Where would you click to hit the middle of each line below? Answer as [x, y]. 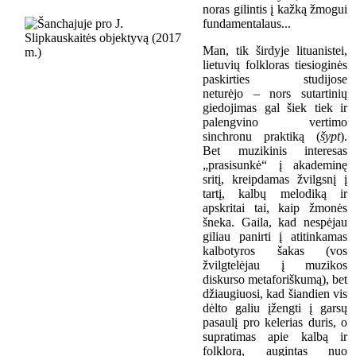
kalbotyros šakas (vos [275, 251]
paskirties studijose [275, 79]
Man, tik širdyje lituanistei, [275, 51]
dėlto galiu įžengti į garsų [275, 308]
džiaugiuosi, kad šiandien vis [275, 294]
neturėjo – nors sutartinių [275, 94]
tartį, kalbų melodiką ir [275, 194]
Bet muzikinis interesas [275, 151]
